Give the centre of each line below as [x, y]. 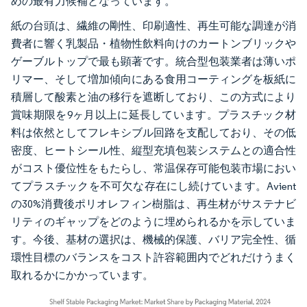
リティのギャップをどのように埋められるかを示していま [153, 222]
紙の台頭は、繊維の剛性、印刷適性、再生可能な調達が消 [153, 26]
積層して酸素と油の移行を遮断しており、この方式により [153, 97]
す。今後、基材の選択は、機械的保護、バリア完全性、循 [153, 240]
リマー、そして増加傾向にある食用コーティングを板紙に [153, 79]
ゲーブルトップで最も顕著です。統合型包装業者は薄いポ [153, 61]
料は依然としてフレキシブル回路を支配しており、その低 [153, 133]
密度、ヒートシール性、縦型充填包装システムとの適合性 [153, 150]
